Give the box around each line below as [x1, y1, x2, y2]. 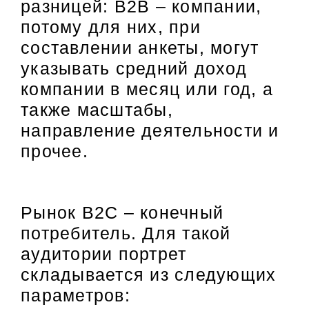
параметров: [21, 286, 130, 306]
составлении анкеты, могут [21, 38, 259, 58]
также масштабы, [21, 100, 173, 120]
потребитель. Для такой [21, 223, 231, 243]
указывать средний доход [21, 59, 247, 79]
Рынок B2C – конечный [21, 203, 223, 223]
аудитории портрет [21, 244, 187, 264]
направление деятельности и [21, 121, 279, 141]
